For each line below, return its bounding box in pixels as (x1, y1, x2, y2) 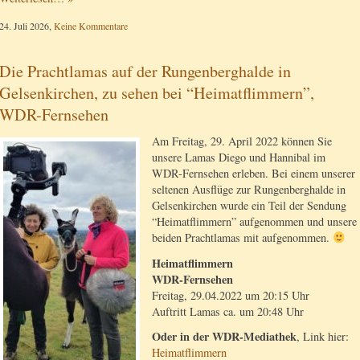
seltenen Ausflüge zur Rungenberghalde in (152, 182, 346, 198)
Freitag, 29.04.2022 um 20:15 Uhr (152, 287, 309, 303)
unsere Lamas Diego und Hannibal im (152, 149, 325, 166)
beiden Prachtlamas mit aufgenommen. (152, 230, 333, 246)
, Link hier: (297, 329, 349, 345)
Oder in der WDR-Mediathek (152, 328, 297, 346)
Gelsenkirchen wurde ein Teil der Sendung (152, 198, 346, 214)
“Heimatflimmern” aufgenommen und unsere (152, 214, 357, 230)
